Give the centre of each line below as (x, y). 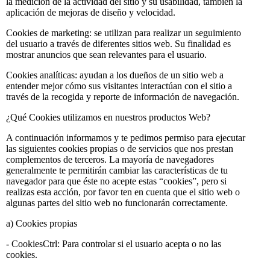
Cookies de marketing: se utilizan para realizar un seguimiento (124, 33)
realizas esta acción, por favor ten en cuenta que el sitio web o (123, 192)
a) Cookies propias (42, 223)
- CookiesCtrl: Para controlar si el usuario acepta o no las (114, 243)
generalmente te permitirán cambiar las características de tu (117, 170)
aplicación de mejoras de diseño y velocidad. (91, 12)
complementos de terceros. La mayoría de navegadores (110, 159)
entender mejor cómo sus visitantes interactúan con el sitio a (119, 86)
